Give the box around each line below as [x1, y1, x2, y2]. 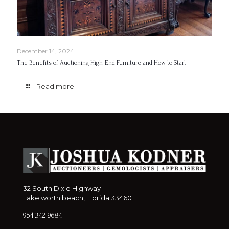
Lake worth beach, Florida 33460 [23, 193, 132, 202]
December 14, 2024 [17, 47, 74, 55]
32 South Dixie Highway [23, 184, 101, 192]
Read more [36, 82, 74, 91]
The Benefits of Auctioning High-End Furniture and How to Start [17, 59, 186, 67]
